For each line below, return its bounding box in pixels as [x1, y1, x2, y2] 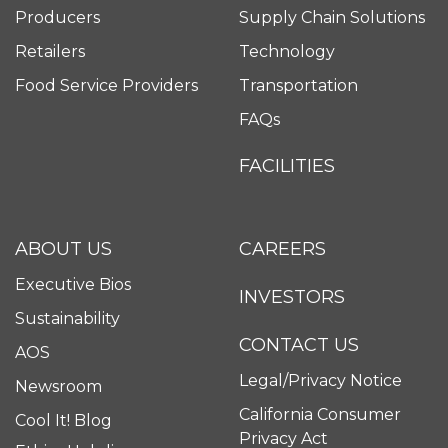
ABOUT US [15, 238, 112, 261]
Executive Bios [15, 275, 131, 295]
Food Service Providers [15, 76, 198, 96]
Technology [239, 42, 335, 62]
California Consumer [239, 405, 401, 425]
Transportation [239, 76, 358, 96]
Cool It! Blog [15, 411, 112, 431]
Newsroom [15, 377, 102, 397]
